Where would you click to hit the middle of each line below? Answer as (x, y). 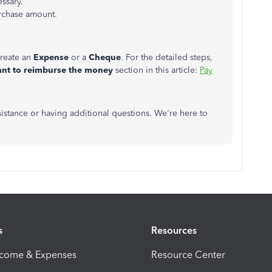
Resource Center (188, 254)
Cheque (105, 57)
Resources (174, 230)
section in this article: (158, 70)
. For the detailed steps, (167, 57)
